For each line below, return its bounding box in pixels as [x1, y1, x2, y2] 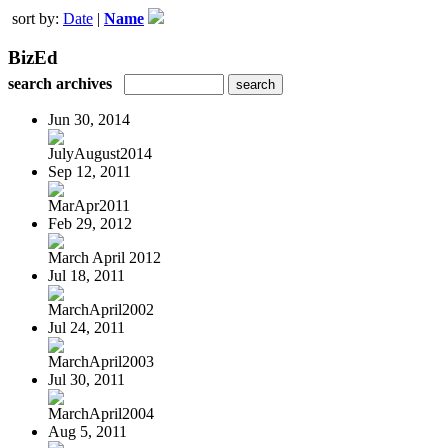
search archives [8, 74, 112, 92]
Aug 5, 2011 [48, 422, 127, 440]
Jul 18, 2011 [48, 266, 125, 284]
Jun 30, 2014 [48, 110, 130, 128]
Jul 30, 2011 [48, 370, 125, 388]
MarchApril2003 [48, 352, 154, 370]
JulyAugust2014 [48, 144, 152, 162]
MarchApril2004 [48, 404, 154, 422]
